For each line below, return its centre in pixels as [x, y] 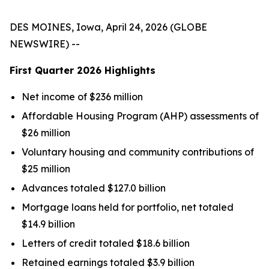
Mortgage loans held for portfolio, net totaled [128, 207]
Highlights [128, 70]
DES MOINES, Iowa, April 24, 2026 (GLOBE [108, 27]
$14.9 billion [48, 224]
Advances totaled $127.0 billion [94, 188]
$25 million [46, 169]
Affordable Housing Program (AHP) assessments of [140, 116]
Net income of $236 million [82, 97]
